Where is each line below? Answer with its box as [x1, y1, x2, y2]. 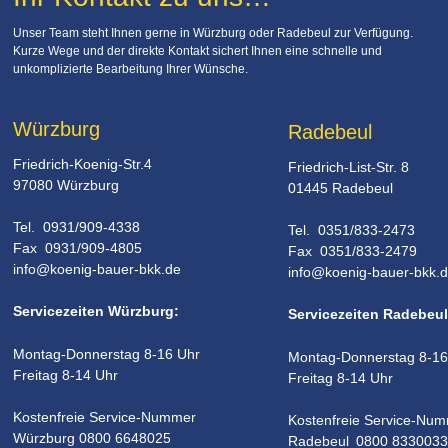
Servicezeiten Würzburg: [13, 303, 179, 320]
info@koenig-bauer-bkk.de [13, 261, 181, 278]
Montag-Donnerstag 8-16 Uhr [13, 345, 200, 362]
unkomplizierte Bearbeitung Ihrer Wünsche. [13, 62, 248, 77]
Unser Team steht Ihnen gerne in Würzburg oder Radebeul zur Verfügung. [13, 26, 416, 41]
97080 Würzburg [13, 176, 119, 193]
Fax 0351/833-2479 [288, 243, 421, 260]
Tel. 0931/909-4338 [13, 219, 140, 236]
